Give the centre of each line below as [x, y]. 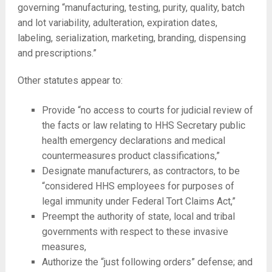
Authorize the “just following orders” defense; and [147, 262]
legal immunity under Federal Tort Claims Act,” [138, 201]
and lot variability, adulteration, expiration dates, [117, 23]
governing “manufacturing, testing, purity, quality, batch [131, 8]
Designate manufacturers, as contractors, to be [141, 171]
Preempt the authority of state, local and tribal [138, 216]
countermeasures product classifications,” [131, 156]
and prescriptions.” [57, 53]
